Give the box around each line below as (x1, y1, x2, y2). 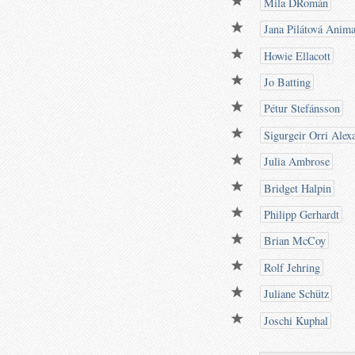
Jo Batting (261, 74, 311, 90)
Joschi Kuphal (261, 312, 328, 328)
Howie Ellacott (261, 48, 330, 63)
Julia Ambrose (261, 154, 330, 170)
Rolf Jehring (261, 259, 320, 275)
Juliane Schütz (261, 286, 329, 302)
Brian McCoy (261, 233, 326, 249)
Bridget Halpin (261, 180, 331, 196)
